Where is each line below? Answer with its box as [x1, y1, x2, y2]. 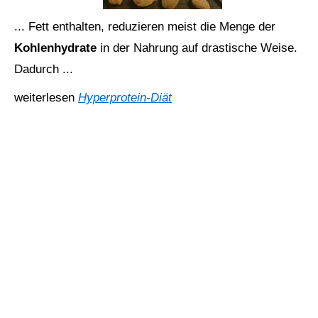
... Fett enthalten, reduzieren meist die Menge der [14, 20, 275, 33]
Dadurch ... [14, 62, 73, 76]
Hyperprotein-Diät [78, 91, 172, 104]
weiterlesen [14, 91, 78, 104]
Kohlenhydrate [14, 41, 100, 55]
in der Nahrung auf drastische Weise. [100, 41, 297, 55]
